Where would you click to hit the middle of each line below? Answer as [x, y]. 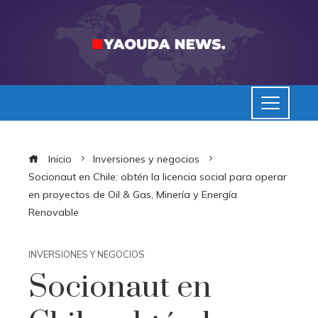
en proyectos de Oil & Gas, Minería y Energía [133, 194]
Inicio [59, 159]
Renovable [54, 212]
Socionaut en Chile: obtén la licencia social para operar [158, 176]
